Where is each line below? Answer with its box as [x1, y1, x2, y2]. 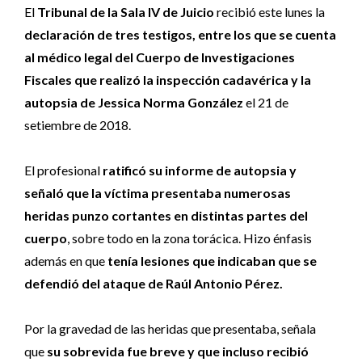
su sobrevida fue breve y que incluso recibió [47, 343, 309, 360]
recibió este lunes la [214, 4, 325, 20]
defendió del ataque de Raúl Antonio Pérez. [24, 276, 283, 292]
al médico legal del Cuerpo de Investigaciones [24, 49, 295, 65]
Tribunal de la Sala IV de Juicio [37, 4, 214, 20]
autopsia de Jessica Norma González [24, 95, 246, 111]
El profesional [24, 162, 103, 179]
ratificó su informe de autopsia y [103, 162, 297, 179]
